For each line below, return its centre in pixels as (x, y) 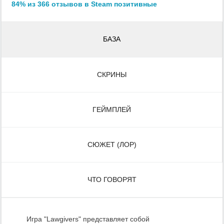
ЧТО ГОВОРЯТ (112, 179)
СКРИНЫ (112, 74)
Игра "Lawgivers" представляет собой (88, 219)
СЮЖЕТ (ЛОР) (112, 144)
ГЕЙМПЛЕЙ (112, 109)
